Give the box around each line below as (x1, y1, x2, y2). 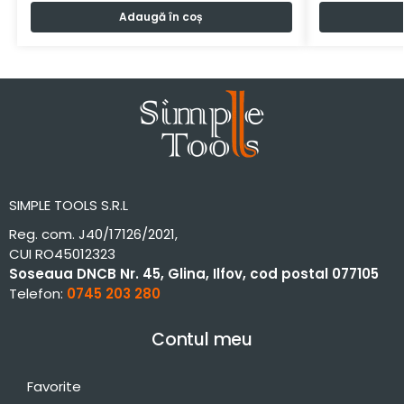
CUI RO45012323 (9, 243, 115, 263)
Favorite (27, 376, 81, 396)
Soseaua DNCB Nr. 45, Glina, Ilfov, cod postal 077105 (9, 263, 379, 283)
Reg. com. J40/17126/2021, (9, 224, 178, 243)
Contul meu (151, 326, 253, 352)
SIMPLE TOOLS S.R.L (9, 195, 128, 215)
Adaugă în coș (119, 8, 204, 24)
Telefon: (9, 283, 67, 303)
